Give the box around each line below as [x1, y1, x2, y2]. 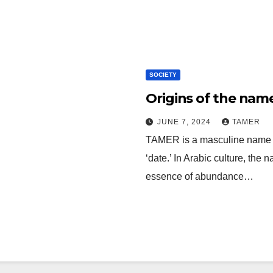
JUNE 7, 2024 [157, 117, 213, 126]
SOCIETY [149, 71, 177, 78]
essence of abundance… [146, 171, 253, 182]
